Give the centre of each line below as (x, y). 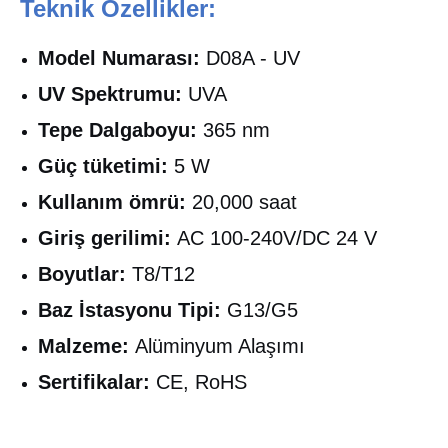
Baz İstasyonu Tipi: (129, 309)
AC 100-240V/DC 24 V (274, 237)
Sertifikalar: (94, 381)
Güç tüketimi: (103, 165)
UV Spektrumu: (110, 93)
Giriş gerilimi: (104, 237)
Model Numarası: (119, 57)
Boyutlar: (82, 273)
